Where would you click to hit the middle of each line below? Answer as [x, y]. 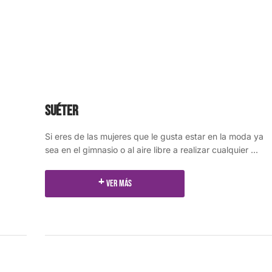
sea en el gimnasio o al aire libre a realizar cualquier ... [151, 150]
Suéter [62, 111]
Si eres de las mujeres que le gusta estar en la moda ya [154, 137]
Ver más [119, 184]
